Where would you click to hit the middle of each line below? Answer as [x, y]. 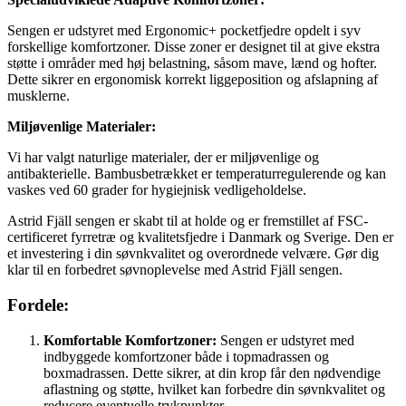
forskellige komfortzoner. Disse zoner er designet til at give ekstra [193, 47]
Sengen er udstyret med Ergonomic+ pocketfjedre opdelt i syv [184, 31]
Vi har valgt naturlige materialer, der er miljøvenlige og [163, 158]
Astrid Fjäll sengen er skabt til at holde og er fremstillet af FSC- [188, 221]
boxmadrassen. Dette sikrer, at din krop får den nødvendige [212, 372]
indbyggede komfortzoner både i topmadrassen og [186, 356]
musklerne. [39, 96]
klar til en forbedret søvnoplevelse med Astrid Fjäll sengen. [175, 270]
